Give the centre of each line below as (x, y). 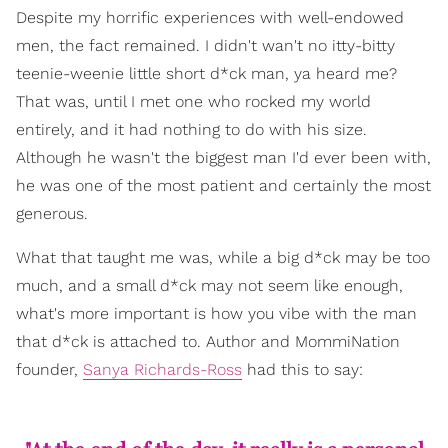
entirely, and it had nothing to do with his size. (191, 129)
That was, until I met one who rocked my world (193, 101)
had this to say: (302, 369)
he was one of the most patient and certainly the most (223, 185)
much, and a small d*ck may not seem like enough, (209, 285)
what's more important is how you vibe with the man (216, 313)
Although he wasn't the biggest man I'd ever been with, (223, 157)
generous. (52, 213)
